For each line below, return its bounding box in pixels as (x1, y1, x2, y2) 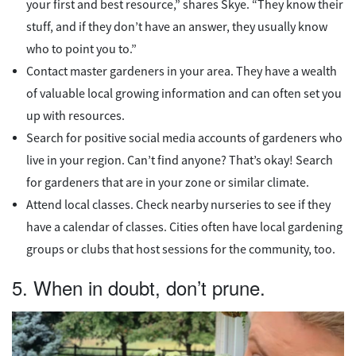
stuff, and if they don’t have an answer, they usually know (26, 18, 327, 35)
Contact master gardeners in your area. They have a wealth (26, 63, 337, 79)
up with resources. (26, 107, 125, 124)
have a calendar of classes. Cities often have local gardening (26, 219, 342, 235)
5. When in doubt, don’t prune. (12, 273, 265, 301)
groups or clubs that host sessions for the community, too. (26, 241, 335, 257)
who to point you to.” (26, 41, 137, 57)
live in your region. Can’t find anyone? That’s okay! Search (26, 152, 333, 168)
